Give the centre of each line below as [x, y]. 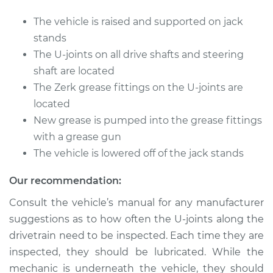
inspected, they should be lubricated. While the [136, 252]
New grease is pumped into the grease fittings [148, 120]
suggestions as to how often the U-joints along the [136, 219]
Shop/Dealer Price [75, 28]
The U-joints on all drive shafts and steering [139, 55]
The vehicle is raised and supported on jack [138, 22]
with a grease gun [77, 137]
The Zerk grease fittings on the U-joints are [138, 87]
